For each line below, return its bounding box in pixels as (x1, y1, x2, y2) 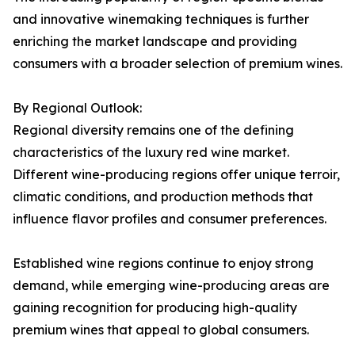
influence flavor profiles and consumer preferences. (13, 211, 326, 227)
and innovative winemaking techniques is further (13, 11, 309, 28)
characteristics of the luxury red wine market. (13, 144, 289, 161)
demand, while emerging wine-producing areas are (13, 277, 330, 294)
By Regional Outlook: (13, 100, 142, 116)
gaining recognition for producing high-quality (13, 300, 297, 316)
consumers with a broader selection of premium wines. (13, 55, 342, 72)
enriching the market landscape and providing (13, 33, 297, 50)
